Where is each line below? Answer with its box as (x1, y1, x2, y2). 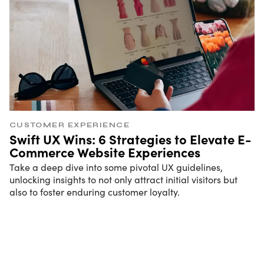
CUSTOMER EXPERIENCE (9, 121, 130, 130)
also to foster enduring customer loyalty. (9, 185, 180, 198)
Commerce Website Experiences (9, 142, 200, 161)
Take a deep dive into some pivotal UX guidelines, (9, 160, 223, 173)
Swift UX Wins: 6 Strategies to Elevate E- (9, 129, 251, 148)
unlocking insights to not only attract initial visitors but (9, 173, 237, 186)
